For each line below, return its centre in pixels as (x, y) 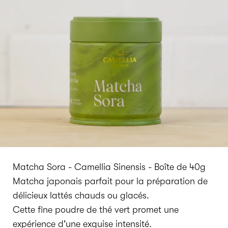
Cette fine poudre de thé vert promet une (96, 210)
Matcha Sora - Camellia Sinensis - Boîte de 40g (109, 167)
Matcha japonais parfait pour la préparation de (110, 181)
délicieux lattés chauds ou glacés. (82, 195)
